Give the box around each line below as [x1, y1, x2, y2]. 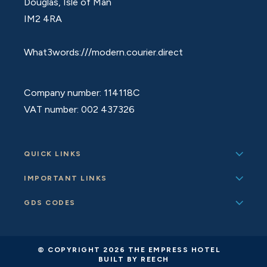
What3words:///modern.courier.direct [24, 46, 184, 58]
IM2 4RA [24, 13, 63, 24]
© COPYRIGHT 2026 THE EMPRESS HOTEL [38, 246, 221, 254]
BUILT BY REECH [98, 255, 169, 263]
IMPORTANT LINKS [24, 174, 107, 182]
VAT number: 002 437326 [24, 104, 135, 115]
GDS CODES [24, 198, 76, 207]
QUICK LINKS [24, 150, 82, 158]
